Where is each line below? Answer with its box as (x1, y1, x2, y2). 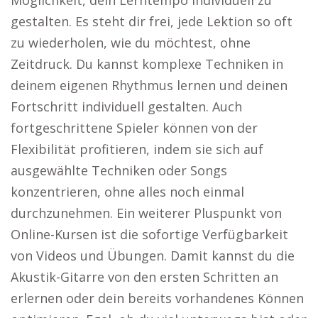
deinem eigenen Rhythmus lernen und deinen (11, 77, 287, 94)
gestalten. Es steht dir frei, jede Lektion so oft (11, 13, 292, 30)
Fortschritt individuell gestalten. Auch (11, 98, 242, 115)
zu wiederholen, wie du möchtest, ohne (11, 34, 251, 51)
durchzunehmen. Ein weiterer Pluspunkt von (11, 204, 282, 221)
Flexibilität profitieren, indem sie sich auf (11, 141, 263, 158)
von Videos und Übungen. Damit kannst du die (11, 247, 295, 264)
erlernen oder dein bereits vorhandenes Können (11, 290, 304, 307)
